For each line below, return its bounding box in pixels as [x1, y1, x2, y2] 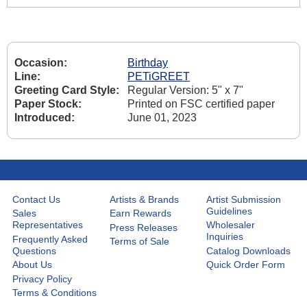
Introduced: [14, 112, 75, 124]
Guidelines [206, 205, 253, 217]
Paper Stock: [14, 98, 82, 110]
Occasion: [14, 57, 67, 69]
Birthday [127, 57, 168, 69]
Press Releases [109, 221, 177, 233]
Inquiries [206, 231, 244, 243]
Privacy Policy [12, 273, 73, 284]
